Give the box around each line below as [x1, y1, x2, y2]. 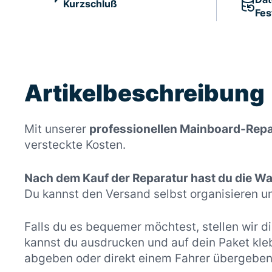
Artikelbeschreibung [24, 79, 265, 107]
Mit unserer [24, 122, 89, 137]
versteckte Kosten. [24, 138, 126, 152]
